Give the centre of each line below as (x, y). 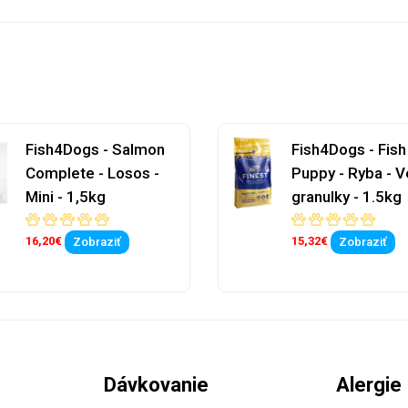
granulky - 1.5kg (347, 196)
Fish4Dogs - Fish (349, 149)
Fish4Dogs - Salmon (95, 149)
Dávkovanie (156, 384)
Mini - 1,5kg (65, 196)
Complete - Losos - (92, 173)
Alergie (369, 384)
